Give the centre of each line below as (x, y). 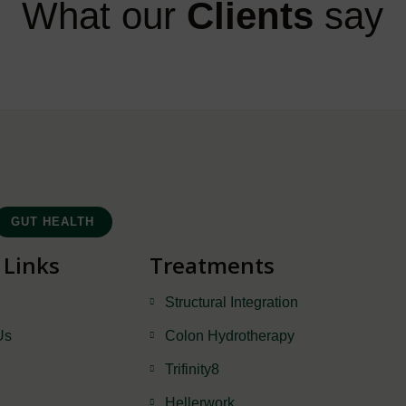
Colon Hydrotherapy (229, 335)
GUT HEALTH (52, 221)
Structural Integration (231, 302)
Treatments (213, 265)
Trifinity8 (192, 369)
